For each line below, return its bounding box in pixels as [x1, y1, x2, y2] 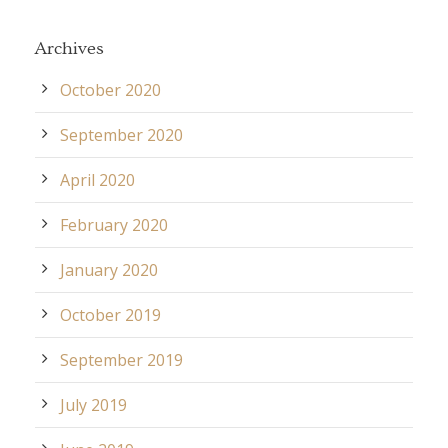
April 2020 [60, 168, 135, 191]
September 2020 [60, 123, 183, 146]
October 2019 [60, 303, 161, 326]
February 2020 [60, 213, 168, 236]
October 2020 [60, 78, 161, 101]
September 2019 [60, 348, 183, 371]
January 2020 [60, 258, 158, 281]
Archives [35, 37, 104, 59]
